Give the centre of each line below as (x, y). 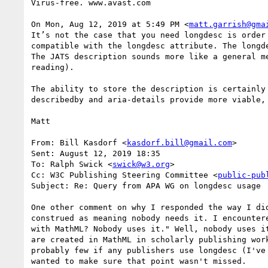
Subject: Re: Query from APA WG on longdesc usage (146, 185)
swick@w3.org (141, 164)
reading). (53, 67)
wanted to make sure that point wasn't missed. (139, 261)
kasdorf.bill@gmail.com (179, 142)
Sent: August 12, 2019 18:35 (96, 153)
